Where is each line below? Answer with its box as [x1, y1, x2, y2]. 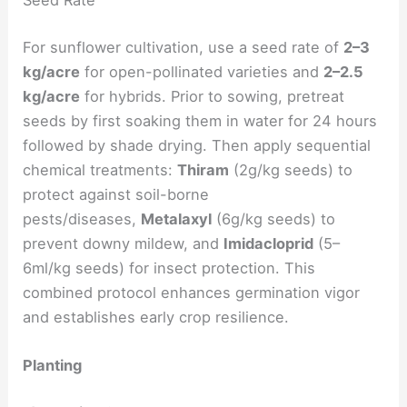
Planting [23, 356, 83, 374]
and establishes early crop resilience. [23, 307, 290, 326]
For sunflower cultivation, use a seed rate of [23, 37, 344, 56]
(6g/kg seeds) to [212, 209, 336, 228]
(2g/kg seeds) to [229, 160, 353, 179]
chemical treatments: [23, 160, 178, 179]
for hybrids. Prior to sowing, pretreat [80, 86, 345, 105]
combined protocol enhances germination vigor [23, 283, 361, 302]
